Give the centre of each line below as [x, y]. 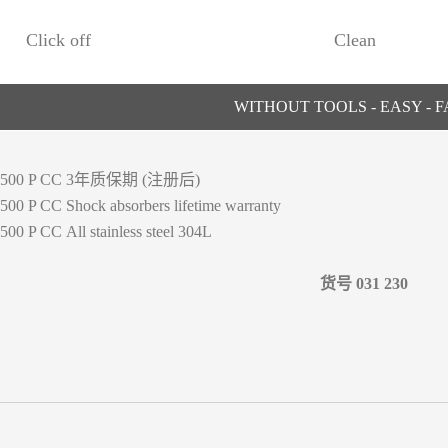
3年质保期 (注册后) [131, 179]
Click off [58, 40]
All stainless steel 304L [137, 231]
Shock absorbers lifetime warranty [171, 205]
